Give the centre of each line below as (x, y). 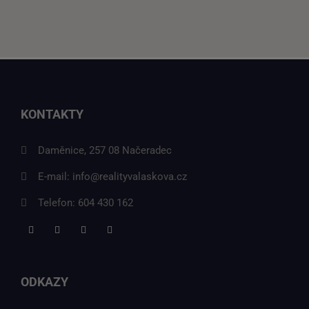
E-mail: (55, 177)
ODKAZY (44, 282)
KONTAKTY (52, 114)
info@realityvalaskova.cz (130, 177)
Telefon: (58, 203)
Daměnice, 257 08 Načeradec (105, 150)
